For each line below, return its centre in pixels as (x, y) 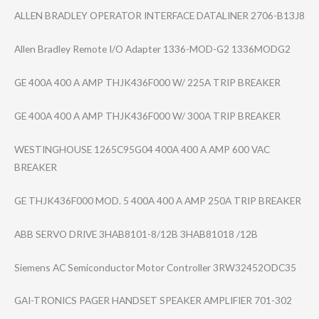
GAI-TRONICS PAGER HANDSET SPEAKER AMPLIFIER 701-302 (153, 300)
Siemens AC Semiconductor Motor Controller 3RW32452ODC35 (155, 267)
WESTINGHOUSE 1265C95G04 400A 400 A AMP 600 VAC (142, 149)
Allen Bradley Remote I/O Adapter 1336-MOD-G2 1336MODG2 (152, 49)
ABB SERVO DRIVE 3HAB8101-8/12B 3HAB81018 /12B (136, 234)
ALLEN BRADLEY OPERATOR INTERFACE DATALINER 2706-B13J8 (159, 16)
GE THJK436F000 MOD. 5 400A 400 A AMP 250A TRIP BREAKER (158, 200)
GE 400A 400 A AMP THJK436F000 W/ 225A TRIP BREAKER (147, 83)
